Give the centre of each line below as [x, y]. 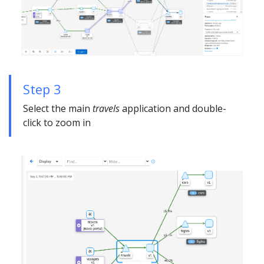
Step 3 [42, 89]
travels [106, 108]
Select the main [58, 108]
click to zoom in [57, 122]
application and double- [173, 108]
